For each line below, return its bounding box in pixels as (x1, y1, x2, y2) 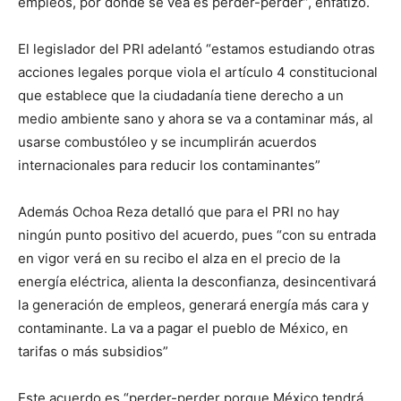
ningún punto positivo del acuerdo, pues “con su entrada (18, 226, 376, 243)
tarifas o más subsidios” (18, 343, 168, 360)
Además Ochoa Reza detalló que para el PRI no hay (18, 203, 339, 220)
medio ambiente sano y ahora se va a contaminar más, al (18, 110, 373, 127)
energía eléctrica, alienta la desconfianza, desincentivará (18, 273, 376, 290)
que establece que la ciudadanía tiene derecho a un (18, 87, 344, 104)
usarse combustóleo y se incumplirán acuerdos (18, 133, 317, 150)
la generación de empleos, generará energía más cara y (18, 296, 369, 313)
